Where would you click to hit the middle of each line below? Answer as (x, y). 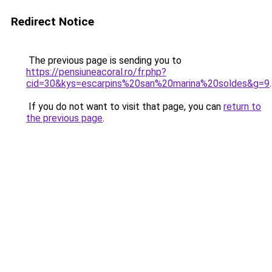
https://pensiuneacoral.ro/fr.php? (96, 72)
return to (242, 107)
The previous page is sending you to (104, 60)
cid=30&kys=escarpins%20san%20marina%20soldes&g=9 (148, 83)
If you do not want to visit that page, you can (125, 107)
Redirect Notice (53, 22)
